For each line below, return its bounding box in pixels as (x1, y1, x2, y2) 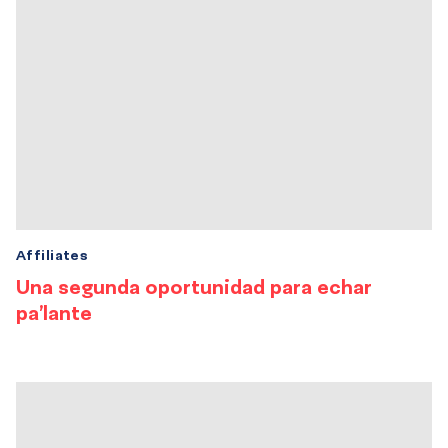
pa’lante (16, 300, 92, 325)
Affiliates (16, 246, 89, 264)
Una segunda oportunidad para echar (16, 274, 372, 299)
